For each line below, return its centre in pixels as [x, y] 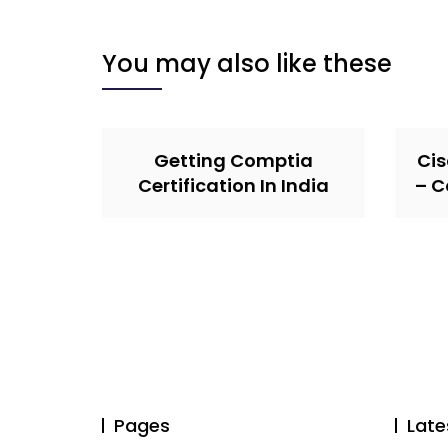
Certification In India [233, 185]
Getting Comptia [233, 160]
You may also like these [247, 63]
